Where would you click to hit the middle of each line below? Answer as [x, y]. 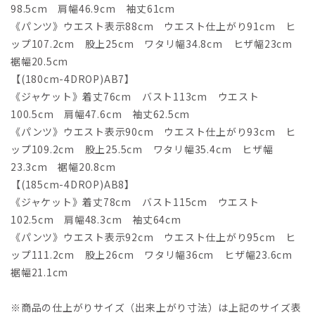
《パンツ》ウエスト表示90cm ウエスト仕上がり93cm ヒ [154, 132]
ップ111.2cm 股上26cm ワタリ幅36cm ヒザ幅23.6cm [157, 255]
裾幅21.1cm [40, 272]
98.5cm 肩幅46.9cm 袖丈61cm [93, 9]
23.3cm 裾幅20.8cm [63, 167]
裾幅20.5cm [40, 62]
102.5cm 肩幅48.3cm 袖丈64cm [96, 220]
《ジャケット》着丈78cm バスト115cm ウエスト [135, 202]
